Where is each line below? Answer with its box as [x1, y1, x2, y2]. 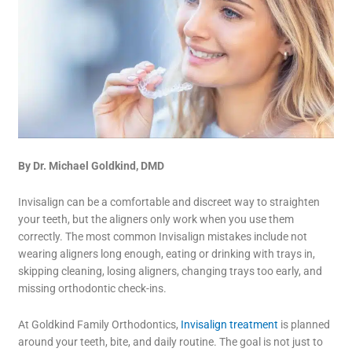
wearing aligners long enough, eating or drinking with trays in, [18, 247, 316, 260]
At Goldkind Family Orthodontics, [18, 317, 179, 331]
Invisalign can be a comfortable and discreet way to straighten [18, 195, 321, 208]
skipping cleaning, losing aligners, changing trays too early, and [18, 264, 323, 277]
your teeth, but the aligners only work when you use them [18, 212, 295, 225]
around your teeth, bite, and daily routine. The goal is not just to [18, 335, 324, 348]
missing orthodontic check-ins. [18, 281, 167, 295]
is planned [278, 317, 331, 331]
